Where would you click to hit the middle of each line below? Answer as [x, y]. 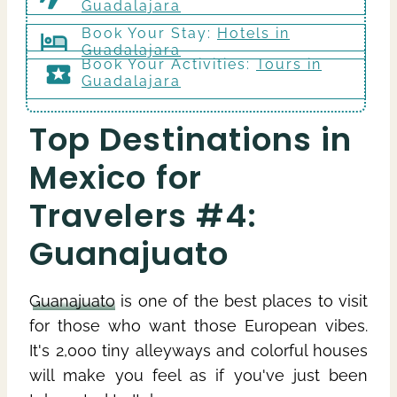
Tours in [289, 64]
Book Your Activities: [169, 64]
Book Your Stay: [149, 33]
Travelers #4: [144, 215]
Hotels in [253, 33]
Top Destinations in [191, 139]
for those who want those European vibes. [198, 325]
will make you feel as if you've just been [198, 375]
